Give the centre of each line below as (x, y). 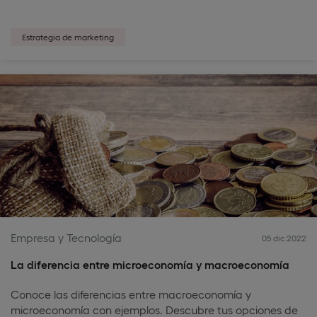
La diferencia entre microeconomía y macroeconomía (150, 264)
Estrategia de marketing (68, 37)
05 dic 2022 (284, 238)
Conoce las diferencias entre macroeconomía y (131, 294)
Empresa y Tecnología (66, 237)
